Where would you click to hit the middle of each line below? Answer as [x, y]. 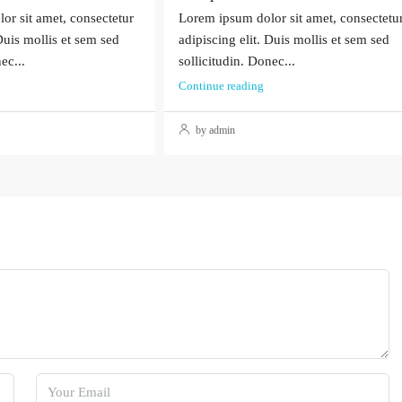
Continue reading [221, 86]
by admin [214, 131]
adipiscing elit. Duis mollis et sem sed [284, 40]
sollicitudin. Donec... [236, 61]
